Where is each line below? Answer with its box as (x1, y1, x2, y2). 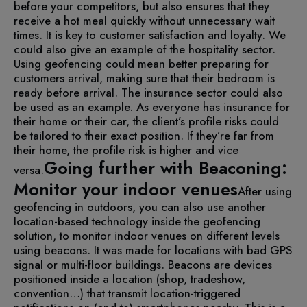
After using (238, 182, 292, 199)
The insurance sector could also (121, 84, 283, 101)
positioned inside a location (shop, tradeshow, (14, 270, 245, 287)
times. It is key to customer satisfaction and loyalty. (14, 26, 269, 43)
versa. (14, 161, 44, 178)
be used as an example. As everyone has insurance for (14, 98, 290, 115)
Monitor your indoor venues (14, 176, 238, 201)
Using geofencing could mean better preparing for (14, 55, 269, 72)
